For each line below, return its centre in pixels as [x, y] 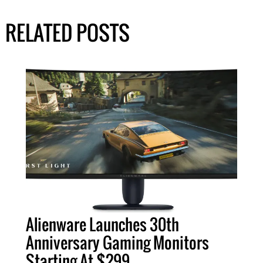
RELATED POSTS [67, 33]
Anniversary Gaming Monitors [117, 243]
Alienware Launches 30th [102, 225]
